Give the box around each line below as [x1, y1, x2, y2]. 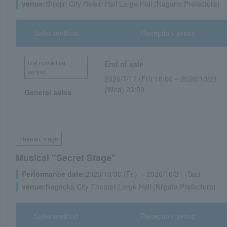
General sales [24, 87, 71, 97]
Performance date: [22, 169, 85, 179]
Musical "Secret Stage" [16, 151, 116, 164]
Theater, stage [19, 134, 58, 143]
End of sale [104, 59, 144, 69]
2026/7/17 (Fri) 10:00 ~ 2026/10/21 [104, 73, 218, 84]
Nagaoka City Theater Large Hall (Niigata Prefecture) [46, 181, 216, 192]
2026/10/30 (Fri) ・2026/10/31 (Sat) [85, 169, 201, 179]
